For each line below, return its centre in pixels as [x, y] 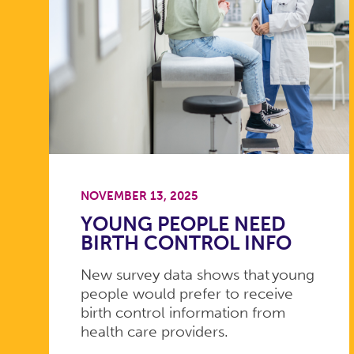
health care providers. [154, 332]
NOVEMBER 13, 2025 [139, 196]
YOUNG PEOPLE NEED [183, 224]
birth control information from [183, 313]
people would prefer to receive [186, 294]
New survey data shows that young [197, 275]
